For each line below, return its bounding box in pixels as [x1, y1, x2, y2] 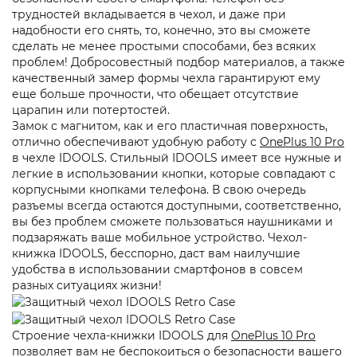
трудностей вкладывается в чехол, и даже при [12, 7, 286, 22]
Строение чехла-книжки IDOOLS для [12, 328, 231, 343]
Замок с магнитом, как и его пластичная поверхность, [12, 119, 328, 134]
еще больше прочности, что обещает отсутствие [12, 87, 299, 102]
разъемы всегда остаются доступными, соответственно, [12, 198, 341, 214]
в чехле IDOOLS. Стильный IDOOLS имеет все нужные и [12, 151, 342, 166]
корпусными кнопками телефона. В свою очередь [12, 182, 306, 198]
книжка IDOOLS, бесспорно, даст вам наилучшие [12, 246, 300, 261]
